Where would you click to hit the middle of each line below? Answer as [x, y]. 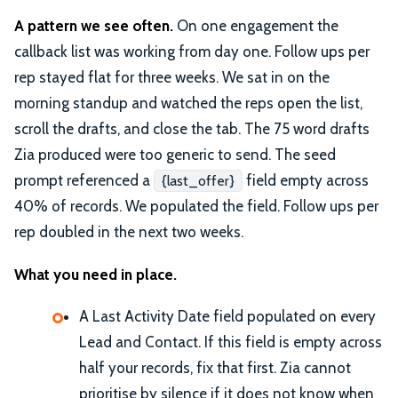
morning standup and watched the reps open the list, [188, 103]
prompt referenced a [84, 180]
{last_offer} [198, 180]
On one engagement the [256, 25]
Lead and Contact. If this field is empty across [231, 342]
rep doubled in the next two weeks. [129, 231]
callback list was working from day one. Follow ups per [192, 51]
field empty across [306, 180]
